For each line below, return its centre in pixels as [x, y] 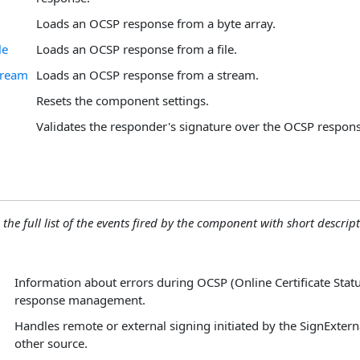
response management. [80, 300]
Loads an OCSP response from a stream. [147, 74]
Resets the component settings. [123, 100]
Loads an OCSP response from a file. [137, 49]
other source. [51, 344]
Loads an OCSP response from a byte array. [156, 23]
